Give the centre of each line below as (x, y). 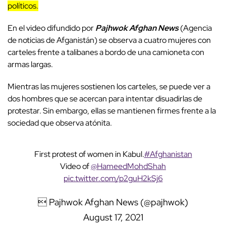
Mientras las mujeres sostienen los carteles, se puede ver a (109, 87)
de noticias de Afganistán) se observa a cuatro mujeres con (109, 40)
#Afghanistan (168, 154)
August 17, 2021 (113, 217)
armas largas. (30, 65)
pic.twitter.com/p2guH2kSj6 (113, 179)
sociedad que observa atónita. (61, 123)
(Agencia (195, 28)
